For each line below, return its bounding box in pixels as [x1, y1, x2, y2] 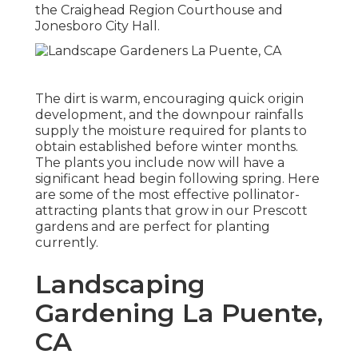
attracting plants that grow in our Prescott [35, 202, 308, 218]
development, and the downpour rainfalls [35, 106, 303, 122]
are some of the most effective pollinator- [35, 186, 300, 202]
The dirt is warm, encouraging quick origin [35, 90, 304, 106]
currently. [35, 234, 98, 250]
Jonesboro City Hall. [35, 18, 160, 34]
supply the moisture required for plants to [35, 122, 307, 138]
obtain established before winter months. [35, 138, 298, 154]
